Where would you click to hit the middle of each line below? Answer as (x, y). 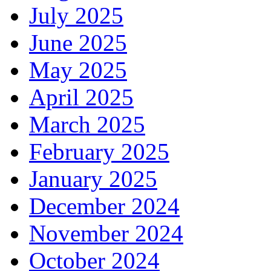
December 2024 (104, 206)
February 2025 (99, 152)
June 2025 (78, 43)
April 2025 (81, 97)
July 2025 (76, 16)
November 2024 (106, 233)
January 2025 (93, 179)
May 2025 (78, 70)
